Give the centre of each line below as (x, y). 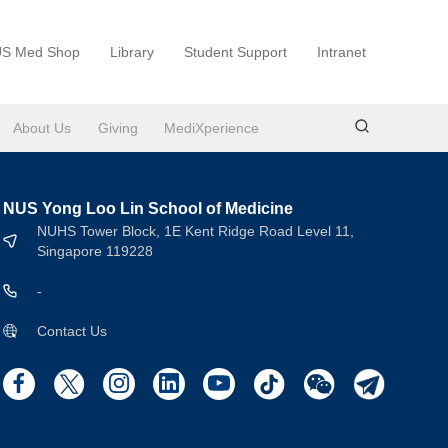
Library (132, 52)
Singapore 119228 (95, 251)
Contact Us (72, 331)
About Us (42, 128)
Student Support (235, 52)
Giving (117, 128)
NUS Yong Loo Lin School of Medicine (148, 208)
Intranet (341, 52)
